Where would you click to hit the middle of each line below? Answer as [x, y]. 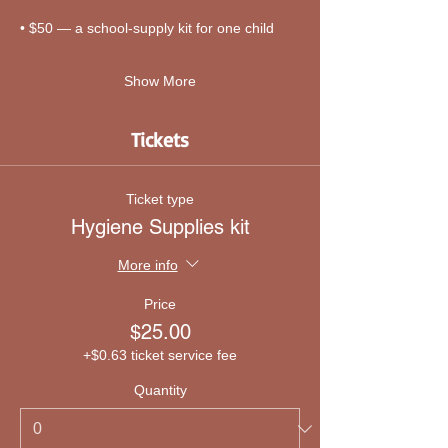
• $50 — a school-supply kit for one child [147, 28]
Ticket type [160, 199]
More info [147, 264]
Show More [160, 81]
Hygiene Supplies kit [160, 227]
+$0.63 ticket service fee [160, 355]
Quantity [160, 390]
